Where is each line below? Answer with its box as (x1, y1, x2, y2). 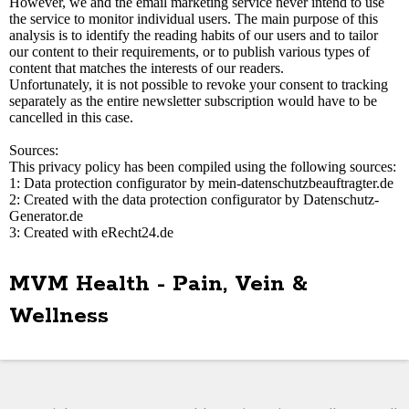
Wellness (9, 302, 109, 330)
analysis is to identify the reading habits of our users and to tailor (9, 27, 378, 43)
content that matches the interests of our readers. (9, 60, 284, 76)
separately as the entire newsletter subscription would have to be (9, 93, 377, 109)
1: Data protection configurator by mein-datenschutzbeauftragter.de (9, 175, 393, 191)
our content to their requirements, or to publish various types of (9, 44, 370, 59)
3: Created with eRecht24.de (9, 225, 173, 240)
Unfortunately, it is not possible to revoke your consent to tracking (9, 77, 388, 92)
